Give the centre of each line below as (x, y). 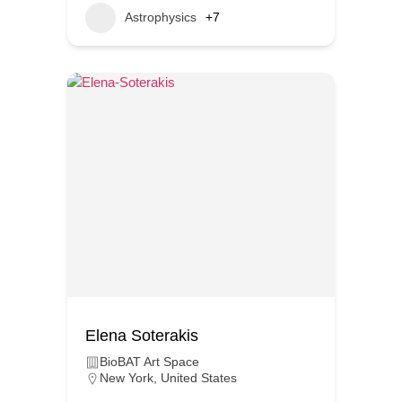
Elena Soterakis (142, 335)
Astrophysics (161, 17)
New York (127, 377)
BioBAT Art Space (149, 361)
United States (199, 377)
